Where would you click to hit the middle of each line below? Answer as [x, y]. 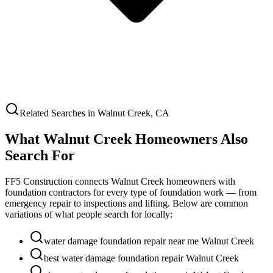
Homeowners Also [190, 139]
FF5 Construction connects [58, 181]
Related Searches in [58, 113]
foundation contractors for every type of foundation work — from [131, 192]
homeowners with [200, 181]
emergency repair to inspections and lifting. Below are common [126, 203]
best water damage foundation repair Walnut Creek [141, 258]
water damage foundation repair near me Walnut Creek [149, 241]
